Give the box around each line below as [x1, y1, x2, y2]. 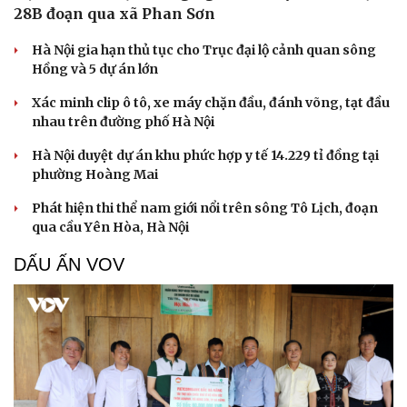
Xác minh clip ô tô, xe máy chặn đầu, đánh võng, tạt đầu [32, 94, 390, 111]
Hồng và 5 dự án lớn [32, 60, 158, 77]
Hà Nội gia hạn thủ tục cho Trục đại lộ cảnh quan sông [32, 41, 376, 58]
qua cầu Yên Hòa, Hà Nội [32, 218, 189, 235]
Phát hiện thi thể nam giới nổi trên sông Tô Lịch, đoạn [32, 199, 378, 216]
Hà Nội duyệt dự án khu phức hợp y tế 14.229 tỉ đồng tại [32, 146, 379, 164]
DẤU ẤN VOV [14, 253, 124, 274]
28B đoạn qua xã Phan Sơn [14, 4, 215, 23]
